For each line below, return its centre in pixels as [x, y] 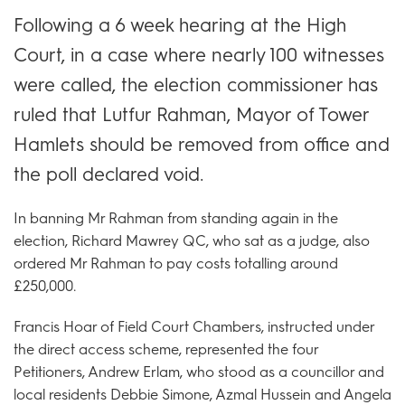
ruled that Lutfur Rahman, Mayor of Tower [191, 114]
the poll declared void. [108, 174]
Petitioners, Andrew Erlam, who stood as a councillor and [199, 372]
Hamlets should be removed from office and [202, 144]
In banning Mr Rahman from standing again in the [176, 218]
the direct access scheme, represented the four [166, 349]
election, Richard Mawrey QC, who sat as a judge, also [192, 240]
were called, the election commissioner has [196, 84]
